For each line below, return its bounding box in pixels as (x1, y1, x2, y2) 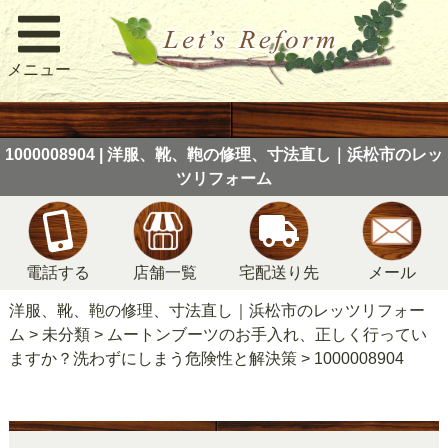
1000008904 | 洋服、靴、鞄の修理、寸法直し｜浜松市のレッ (5, 146, 443, 163)
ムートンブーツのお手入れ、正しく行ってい (106, 325, 427, 343)
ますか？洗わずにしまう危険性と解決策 (8, 349, 297, 367)
